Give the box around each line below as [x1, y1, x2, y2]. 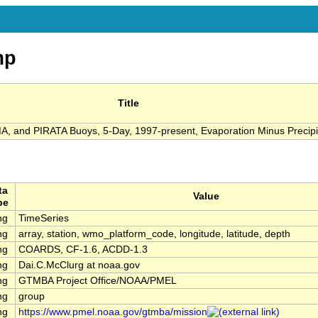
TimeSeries [18, 213, 69, 224]
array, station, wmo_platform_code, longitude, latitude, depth [18, 229, 290, 240]
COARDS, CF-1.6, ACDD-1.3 [18, 244, 148, 256]
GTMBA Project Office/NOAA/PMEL [18, 275, 177, 287]
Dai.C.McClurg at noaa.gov [18, 260, 140, 271]
